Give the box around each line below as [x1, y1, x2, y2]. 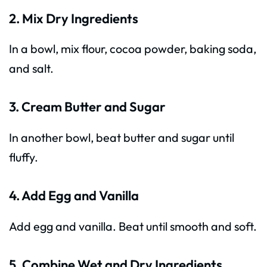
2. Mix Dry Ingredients [9, 10, 138, 27]
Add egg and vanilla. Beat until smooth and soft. [9, 219, 257, 234]
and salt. [9, 61, 54, 76]
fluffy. [9, 150, 38, 165]
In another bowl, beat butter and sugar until [9, 130, 234, 145]
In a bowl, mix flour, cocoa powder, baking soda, [9, 41, 256, 57]
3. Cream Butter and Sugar [9, 98, 166, 116]
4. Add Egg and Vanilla [9, 187, 139, 204]
